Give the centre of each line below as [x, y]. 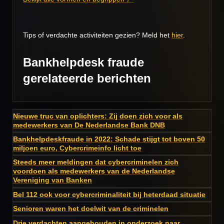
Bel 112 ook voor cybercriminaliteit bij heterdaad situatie [109, 194]
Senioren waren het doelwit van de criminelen [91, 209]
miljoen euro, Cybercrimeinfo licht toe [77, 148]
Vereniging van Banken [52, 180]
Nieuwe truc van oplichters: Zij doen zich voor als [98, 116]
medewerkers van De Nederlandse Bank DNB [89, 125]
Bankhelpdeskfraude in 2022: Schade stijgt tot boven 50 [109, 139]
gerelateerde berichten [87, 78]
